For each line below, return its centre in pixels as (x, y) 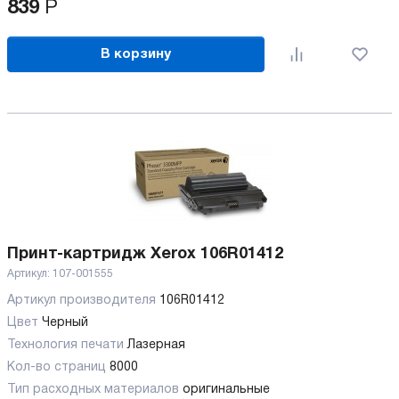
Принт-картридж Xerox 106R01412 (145, 255)
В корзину (136, 54)
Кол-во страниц (58, 368)
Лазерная (156, 346)
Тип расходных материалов (95, 390)
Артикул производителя (83, 301)
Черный (65, 323)
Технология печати (67, 346)
